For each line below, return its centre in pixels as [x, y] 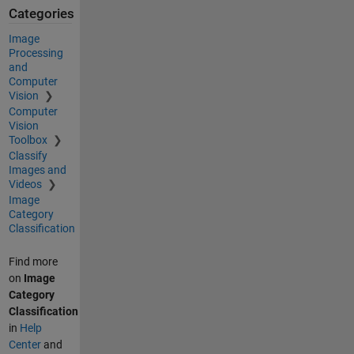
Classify [28, 156]
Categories [41, 13]
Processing [36, 53]
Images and [37, 170]
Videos [26, 185]
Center [24, 345]
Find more [33, 262]
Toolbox [29, 140]
